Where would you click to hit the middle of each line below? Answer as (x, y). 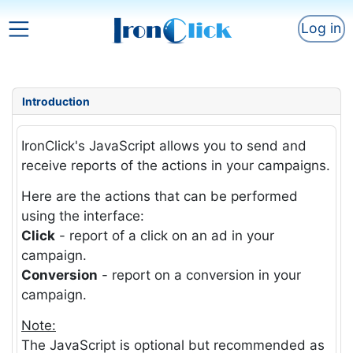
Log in (321, 28)
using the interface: (83, 216)
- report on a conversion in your (199, 275)
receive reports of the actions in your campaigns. (176, 166)
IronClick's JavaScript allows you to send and (164, 146)
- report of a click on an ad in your (165, 236)
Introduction (56, 101)
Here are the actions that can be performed (160, 197)
